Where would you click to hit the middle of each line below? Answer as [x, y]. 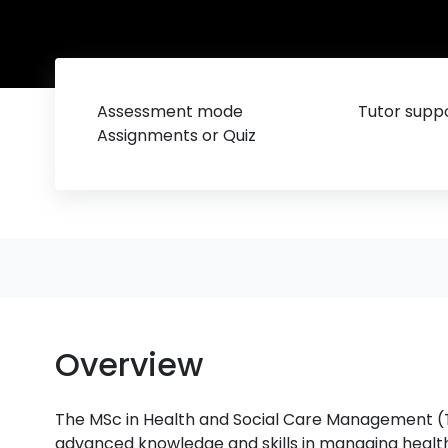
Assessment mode [170, 111]
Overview [129, 364]
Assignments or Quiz [177, 135]
